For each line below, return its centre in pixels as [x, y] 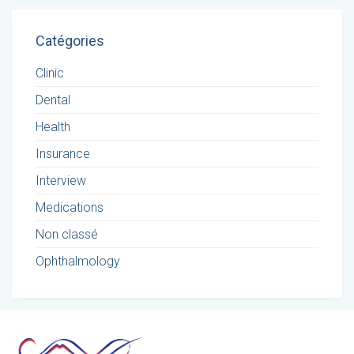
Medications [70, 208]
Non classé [67, 235]
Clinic [50, 73]
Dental [53, 100]
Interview [61, 181]
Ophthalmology [78, 262]
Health [53, 127]
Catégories [70, 41]
